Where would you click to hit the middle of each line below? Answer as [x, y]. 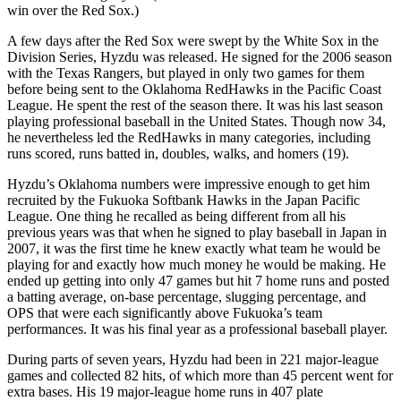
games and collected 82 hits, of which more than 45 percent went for [200, 375]
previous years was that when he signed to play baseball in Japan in [197, 232]
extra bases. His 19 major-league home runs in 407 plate [165, 391]
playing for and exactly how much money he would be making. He [196, 264]
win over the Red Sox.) [73, 10]
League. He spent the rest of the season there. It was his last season [195, 105]
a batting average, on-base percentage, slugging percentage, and [187, 296]
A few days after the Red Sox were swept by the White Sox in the [193, 40]
